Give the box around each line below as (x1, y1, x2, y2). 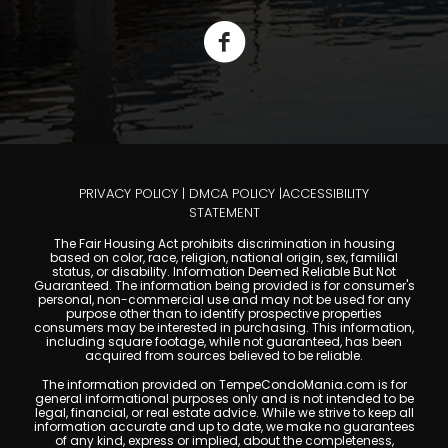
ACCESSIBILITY (282, 184, 369, 204)
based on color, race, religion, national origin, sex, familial (50, 249, 398, 267)
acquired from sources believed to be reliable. (85, 347, 363, 365)
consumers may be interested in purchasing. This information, (34, 319, 414, 337)
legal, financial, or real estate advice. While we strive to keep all (34, 404, 414, 422)
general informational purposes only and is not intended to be (34, 390, 414, 408)
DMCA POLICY (189, 184, 275, 204)
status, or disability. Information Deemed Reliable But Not (52, 263, 396, 281)
